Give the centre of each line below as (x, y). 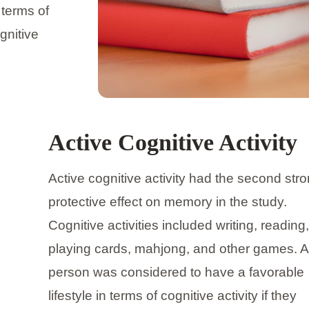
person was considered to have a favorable (176, 272)
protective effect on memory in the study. (167, 202)
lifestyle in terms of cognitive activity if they (172, 296)
